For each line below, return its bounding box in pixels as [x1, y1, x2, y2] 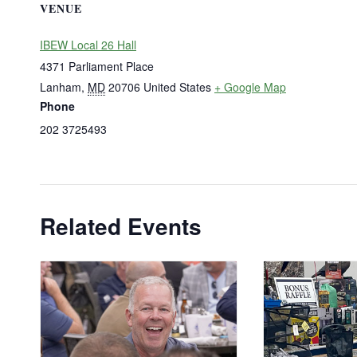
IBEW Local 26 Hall [40, 37, 136, 53]
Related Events [40, 210, 202, 242]
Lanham [40, 79, 81, 95]
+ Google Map [214, 79, 286, 95]
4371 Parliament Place [40, 58, 154, 74]
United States [143, 79, 211, 95]
